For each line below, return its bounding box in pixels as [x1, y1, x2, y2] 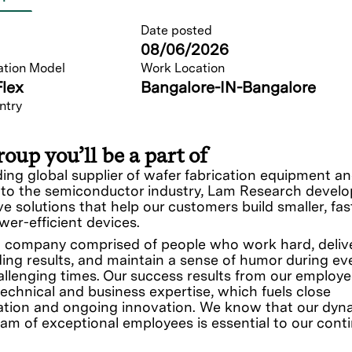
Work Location [141, 60, 225, 76]
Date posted [141, 23, 212, 38]
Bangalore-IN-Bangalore [141, 78, 316, 97]
